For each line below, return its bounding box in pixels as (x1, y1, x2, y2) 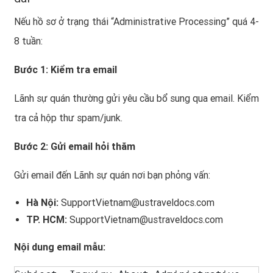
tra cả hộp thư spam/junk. (14, 112, 122, 124)
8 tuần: (14, 35, 43, 47)
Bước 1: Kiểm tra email (14, 63, 117, 76)
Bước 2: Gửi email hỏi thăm (14, 140, 135, 152)
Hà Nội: (26, 196, 58, 208)
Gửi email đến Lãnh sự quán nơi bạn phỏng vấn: (14, 169, 210, 181)
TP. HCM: (26, 213, 67, 225)
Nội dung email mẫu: (14, 241, 105, 253)
